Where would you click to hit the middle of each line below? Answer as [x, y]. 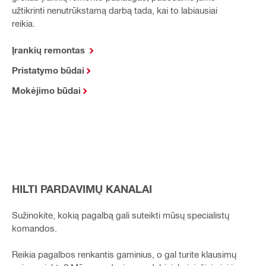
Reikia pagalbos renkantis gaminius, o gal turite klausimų [124, 254]
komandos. [34, 228]
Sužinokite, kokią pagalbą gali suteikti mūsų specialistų [120, 215]
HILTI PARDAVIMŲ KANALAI [82, 189]
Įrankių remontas [49, 50]
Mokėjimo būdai [46, 90]
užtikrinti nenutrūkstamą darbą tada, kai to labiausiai [114, 10]
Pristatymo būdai [48, 70]
